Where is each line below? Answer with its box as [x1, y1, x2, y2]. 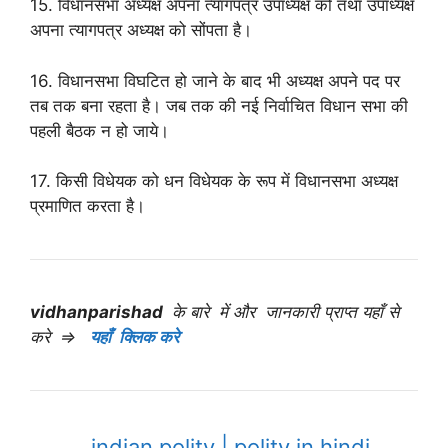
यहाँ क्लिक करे [90, 327, 183, 348]
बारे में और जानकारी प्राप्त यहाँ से [185, 302, 399, 323]
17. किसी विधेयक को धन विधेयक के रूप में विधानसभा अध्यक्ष [30, 171, 398, 192]
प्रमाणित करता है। [30, 196, 145, 217]
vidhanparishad [30, 302, 167, 323]
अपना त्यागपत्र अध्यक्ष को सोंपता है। [30, 20, 252, 41]
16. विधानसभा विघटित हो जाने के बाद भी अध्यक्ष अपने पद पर [30, 70, 400, 91]
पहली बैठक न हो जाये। [30, 120, 169, 141]
